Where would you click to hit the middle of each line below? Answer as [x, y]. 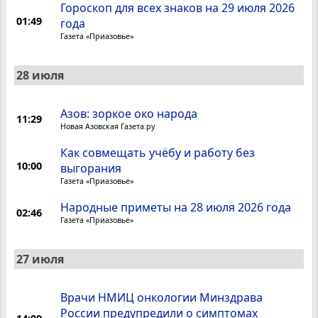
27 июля [40, 259]
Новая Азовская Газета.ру [108, 127]
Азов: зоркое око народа [129, 114]
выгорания [91, 169]
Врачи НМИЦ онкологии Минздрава [162, 298]
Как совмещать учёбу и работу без [158, 153]
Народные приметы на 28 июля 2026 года [176, 208]
